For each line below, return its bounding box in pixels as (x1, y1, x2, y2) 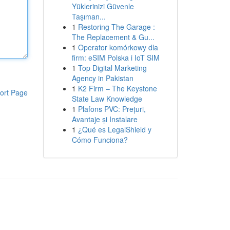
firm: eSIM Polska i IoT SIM (71, 52, 160, 63)
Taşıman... (71, 11, 106, 22)
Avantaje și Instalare (71, 114, 138, 124)
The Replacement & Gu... (71, 32, 155, 42)
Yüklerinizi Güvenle (71, 1, 134, 11)
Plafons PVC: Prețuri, (78, 104, 146, 114)
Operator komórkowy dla (78, 42, 158, 52)
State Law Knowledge (71, 93, 142, 104)
